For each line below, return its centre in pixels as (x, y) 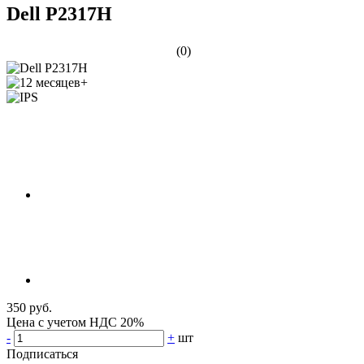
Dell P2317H (59, 13)
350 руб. (29, 307)
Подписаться (42, 353)
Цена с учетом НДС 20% (75, 322)
